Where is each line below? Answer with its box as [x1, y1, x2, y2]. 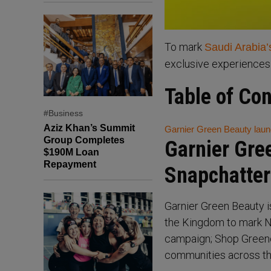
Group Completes [44, 134, 125, 145]
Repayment [44, 158, 96, 169]
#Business [44, 108, 83, 118]
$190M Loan [44, 146, 99, 157]
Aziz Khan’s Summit [44, 122, 135, 133]
